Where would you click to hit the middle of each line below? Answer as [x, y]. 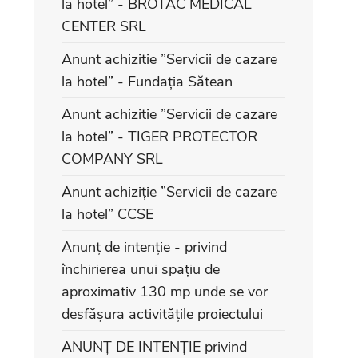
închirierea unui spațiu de [141, 269]
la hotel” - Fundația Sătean [147, 82]
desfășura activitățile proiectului [162, 314]
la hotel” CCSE [107, 214]
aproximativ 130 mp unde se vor [165, 292]
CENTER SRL [104, 26]
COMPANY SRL [112, 159]
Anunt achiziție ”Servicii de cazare [169, 192]
